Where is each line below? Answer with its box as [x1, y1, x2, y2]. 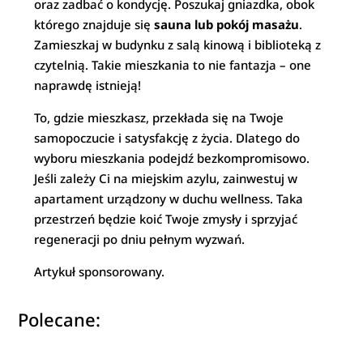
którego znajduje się [34, 16, 155, 32]
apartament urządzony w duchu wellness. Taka [34, 190, 304, 207]
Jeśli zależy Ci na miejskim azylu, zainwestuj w [34, 170, 298, 186]
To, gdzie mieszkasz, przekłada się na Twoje [34, 109, 284, 126]
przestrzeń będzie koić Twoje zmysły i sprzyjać [34, 211, 298, 227]
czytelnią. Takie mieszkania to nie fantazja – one [34, 57, 312, 73]
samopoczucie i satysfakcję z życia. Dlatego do [34, 130, 301, 146]
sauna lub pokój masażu [154, 16, 300, 32]
